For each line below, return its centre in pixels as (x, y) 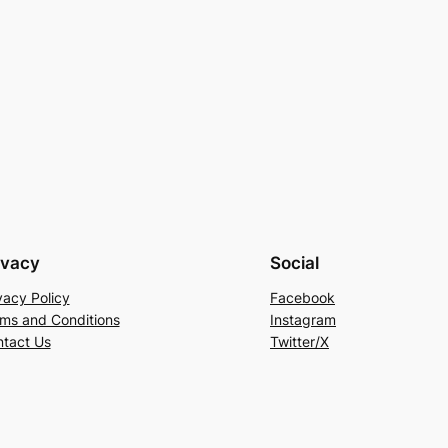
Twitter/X (299, 342)
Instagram (303, 320)
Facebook (302, 298)
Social (294, 263)
